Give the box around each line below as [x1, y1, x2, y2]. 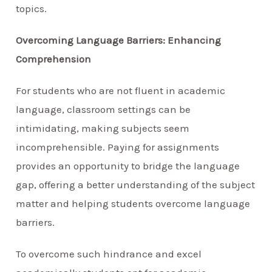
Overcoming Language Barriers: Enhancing [16, 33, 222, 46]
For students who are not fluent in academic [16, 84, 226, 97]
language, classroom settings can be [16, 103, 191, 115]
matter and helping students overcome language [16, 197, 251, 209]
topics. [16, 2, 47, 15]
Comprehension [16, 52, 92, 65]
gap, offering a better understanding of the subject [16, 178, 256, 191]
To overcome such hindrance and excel [16, 248, 202, 260]
